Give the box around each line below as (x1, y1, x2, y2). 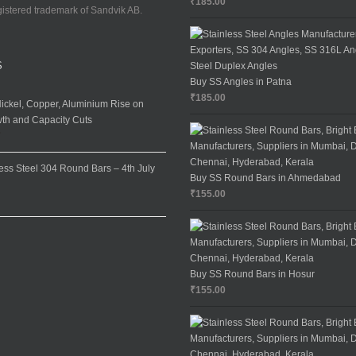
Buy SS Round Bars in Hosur (190, 269, 315, 281)
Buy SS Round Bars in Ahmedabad (190, 172, 341, 184)
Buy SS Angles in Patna (190, 76, 292, 88)
